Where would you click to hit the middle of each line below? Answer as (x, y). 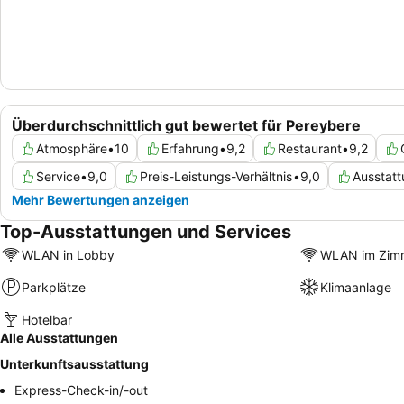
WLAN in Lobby (68, 254)
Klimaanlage (355, 287)
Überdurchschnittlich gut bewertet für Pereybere (186, 126)
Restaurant (310, 149)
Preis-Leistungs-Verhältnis (216, 177)
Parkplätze (54, 287)
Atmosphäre (72, 149)
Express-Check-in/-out (81, 390)
